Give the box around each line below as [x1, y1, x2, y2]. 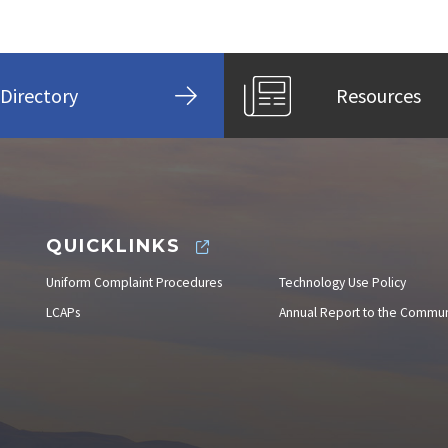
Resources [336, 82, 421, 108]
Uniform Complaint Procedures [46, 274, 222, 292]
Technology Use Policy [279, 274, 406, 292]
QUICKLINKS [46, 235, 181, 258]
